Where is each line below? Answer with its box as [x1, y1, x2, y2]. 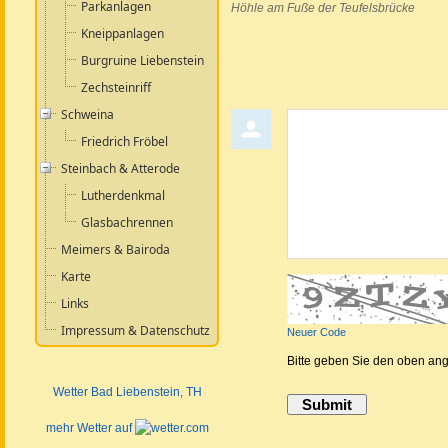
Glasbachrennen [81, 214, 173, 231]
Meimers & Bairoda [61, 241, 170, 258]
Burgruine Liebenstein [81, 52, 204, 69]
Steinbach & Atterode [61, 160, 180, 177]
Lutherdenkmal [81, 187, 165, 204]
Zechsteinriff [81, 79, 151, 96]
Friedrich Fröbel [81, 133, 168, 150]
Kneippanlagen [81, 25, 164, 42]
